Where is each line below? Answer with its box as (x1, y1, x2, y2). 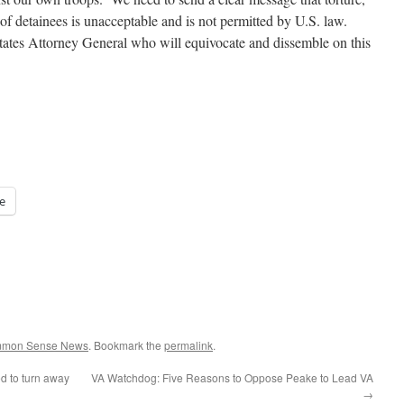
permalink (164, 337, 213, 353)
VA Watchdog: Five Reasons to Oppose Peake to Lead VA (91, 370, 373, 385)
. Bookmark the (88, 337, 164, 353)
